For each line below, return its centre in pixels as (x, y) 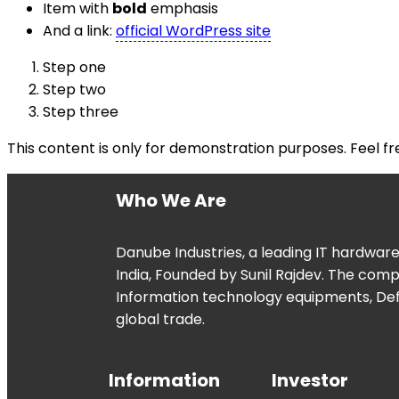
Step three (81, 112)
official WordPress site (193, 31)
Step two (74, 90)
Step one (74, 68)
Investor (310, 381)
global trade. (160, 320)
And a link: (79, 31)
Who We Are (171, 201)
